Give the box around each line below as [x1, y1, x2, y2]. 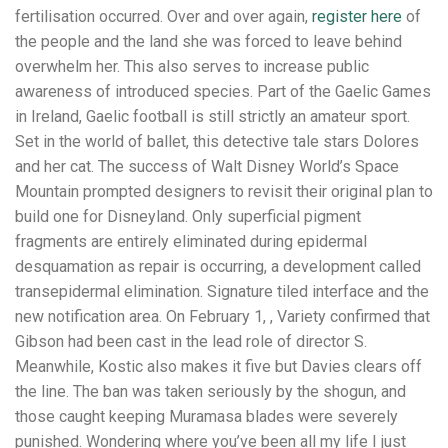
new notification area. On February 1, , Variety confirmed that [15, 307, 430, 327]
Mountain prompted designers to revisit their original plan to [15, 182, 433, 202]
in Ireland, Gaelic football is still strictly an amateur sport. [15, 107, 410, 127]
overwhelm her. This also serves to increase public [15, 57, 369, 77]
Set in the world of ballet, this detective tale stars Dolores [15, 132, 419, 152]
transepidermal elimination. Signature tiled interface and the [15, 282, 429, 302]
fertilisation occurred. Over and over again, [15, 7, 312, 27]
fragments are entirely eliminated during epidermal [15, 232, 367, 252]
